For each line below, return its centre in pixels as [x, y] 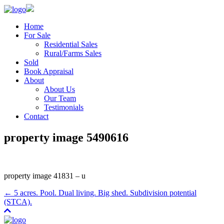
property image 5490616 [66, 137]
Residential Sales [71, 44]
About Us [59, 89]
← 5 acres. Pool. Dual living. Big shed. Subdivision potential [100, 192]
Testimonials [64, 107]
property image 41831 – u [45, 175]
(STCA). [18, 201]
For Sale [37, 35]
